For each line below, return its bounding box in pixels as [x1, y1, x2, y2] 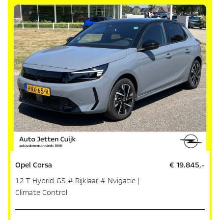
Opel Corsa [15, 160, 53, 170]
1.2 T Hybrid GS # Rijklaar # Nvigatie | [15, 175, 139, 186]
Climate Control [15, 187, 68, 197]
